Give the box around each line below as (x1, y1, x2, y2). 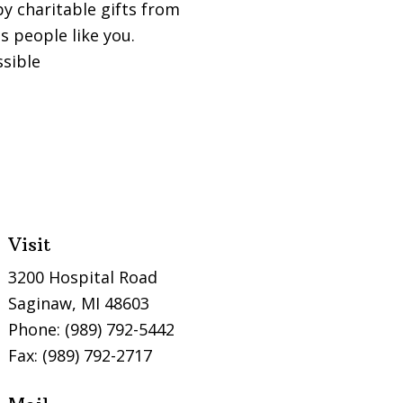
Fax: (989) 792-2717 (8, 344, 153, 366)
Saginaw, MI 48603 (8, 291, 150, 314)
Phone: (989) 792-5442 (8, 318, 175, 340)
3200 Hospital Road (8, 265, 158, 288)
